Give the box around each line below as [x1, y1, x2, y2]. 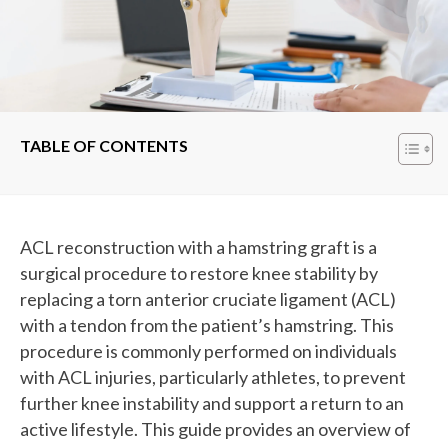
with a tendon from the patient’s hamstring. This [20, 313, 394, 336]
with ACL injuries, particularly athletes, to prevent [20, 365, 406, 388]
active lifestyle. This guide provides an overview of [20, 417, 411, 440]
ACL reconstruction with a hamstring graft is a [20, 235, 377, 258]
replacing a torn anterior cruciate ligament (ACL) [20, 287, 396, 310]
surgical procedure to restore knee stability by [20, 261, 378, 284]
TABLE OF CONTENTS [20, 135, 188, 155]
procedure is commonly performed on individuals [20, 339, 397, 362]
